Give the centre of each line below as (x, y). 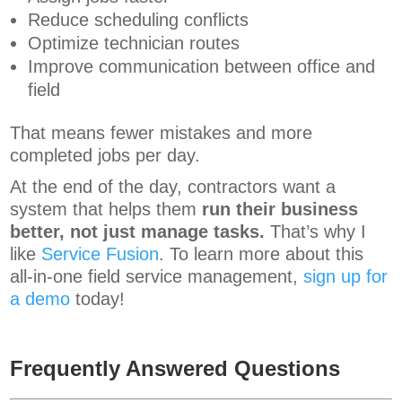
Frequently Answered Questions (175, 369)
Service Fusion (100, 254)
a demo (40, 299)
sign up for (346, 277)
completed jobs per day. (105, 156)
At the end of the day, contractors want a (173, 187)
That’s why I (319, 232)
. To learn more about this (262, 254)
